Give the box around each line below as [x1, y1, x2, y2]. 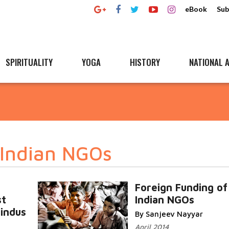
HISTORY [130, 56, 160, 68]
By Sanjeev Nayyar [134, 210, 203, 218]
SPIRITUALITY [6, 56, 53, 68]
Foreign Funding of [134, 181, 227, 193]
